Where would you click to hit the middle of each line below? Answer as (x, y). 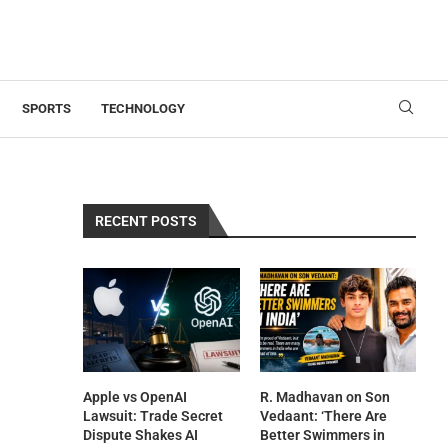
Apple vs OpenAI (135, 397)
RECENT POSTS (146, 221)
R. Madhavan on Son (324, 397)
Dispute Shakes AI (141, 435)
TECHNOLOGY (142, 108)
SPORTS (46, 108)
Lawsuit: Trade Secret (153, 416)
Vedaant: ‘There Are (323, 416)
